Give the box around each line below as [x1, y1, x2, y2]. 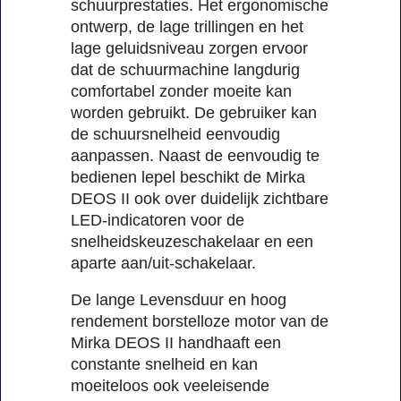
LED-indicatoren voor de [71, 210, 244, 229]
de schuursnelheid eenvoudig [71, 124, 280, 143]
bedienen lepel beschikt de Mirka [71, 167, 305, 186]
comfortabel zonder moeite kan [71, 81, 292, 100]
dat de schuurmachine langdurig [71, 60, 300, 79]
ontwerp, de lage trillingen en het [71, 17, 303, 36]
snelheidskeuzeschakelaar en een [71, 232, 313, 251]
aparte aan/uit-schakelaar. [71, 253, 256, 272]
